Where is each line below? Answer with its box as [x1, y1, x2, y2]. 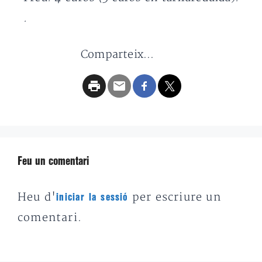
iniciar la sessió [56, 193, 129, 202]
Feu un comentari [18, 157, 89, 167]
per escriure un [128, 191, 221, 204]
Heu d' [18, 191, 57, 204]
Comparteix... [81, 48, 154, 61]
